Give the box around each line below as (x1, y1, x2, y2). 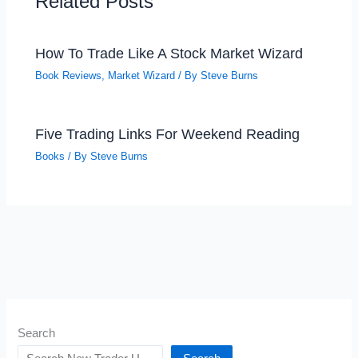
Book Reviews (35, 69, 102, 82)
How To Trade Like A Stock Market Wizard (35, 44, 304, 62)
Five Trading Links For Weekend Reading (35, 125, 300, 143)
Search (18, 327, 56, 340)
